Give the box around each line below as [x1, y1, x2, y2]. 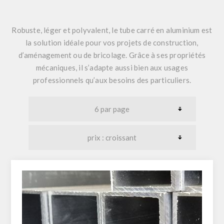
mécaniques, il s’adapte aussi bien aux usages [36, 62, 188, 72]
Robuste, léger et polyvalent [11, 25, 109, 34]
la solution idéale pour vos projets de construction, [25, 37, 198, 47]
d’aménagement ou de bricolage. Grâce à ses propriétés [18, 50, 206, 59]
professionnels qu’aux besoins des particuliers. [32, 75, 191, 84]
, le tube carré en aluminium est [108, 25, 212, 34]
